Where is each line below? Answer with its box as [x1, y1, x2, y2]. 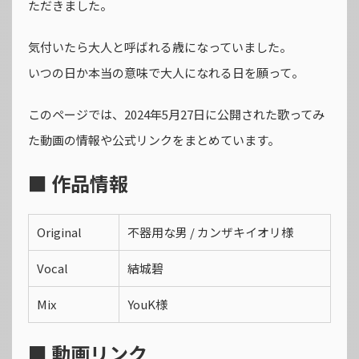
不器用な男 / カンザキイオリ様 [127, 224, 293, 240]
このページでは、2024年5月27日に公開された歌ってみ [28, 106, 325, 123]
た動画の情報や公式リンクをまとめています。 [28, 131, 280, 148]
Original [37, 224, 82, 240]
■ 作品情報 [28, 169, 128, 197]
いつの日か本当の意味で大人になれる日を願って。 [28, 64, 304, 81]
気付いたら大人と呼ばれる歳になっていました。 [28, 38, 292, 55]
